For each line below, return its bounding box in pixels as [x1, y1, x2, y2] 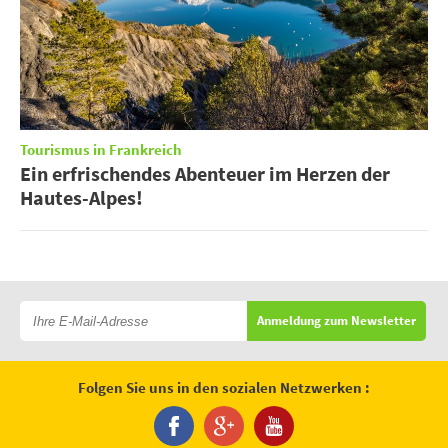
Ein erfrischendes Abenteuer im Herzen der [20, 161, 390, 187]
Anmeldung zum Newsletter [257, 312, 416, 330]
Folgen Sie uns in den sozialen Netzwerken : [78, 378, 370, 400]
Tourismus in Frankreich [20, 140, 182, 162]
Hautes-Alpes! [20, 185, 143, 211]
